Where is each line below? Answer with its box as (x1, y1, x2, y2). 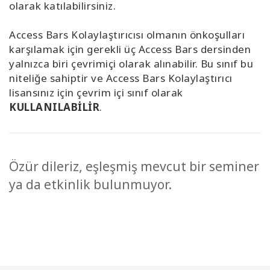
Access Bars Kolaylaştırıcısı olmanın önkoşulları (9, 28, 245, 42)
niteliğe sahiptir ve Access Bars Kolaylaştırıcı (9, 71, 233, 86)
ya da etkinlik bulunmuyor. (9, 176, 172, 193)
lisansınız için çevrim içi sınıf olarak (9, 86, 183, 100)
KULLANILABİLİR (9, 100, 99, 115)
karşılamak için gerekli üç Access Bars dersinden (9, 42, 251, 57)
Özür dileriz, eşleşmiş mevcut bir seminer (9, 158, 259, 175)
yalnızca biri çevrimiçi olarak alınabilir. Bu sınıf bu (9, 57, 253, 71)
